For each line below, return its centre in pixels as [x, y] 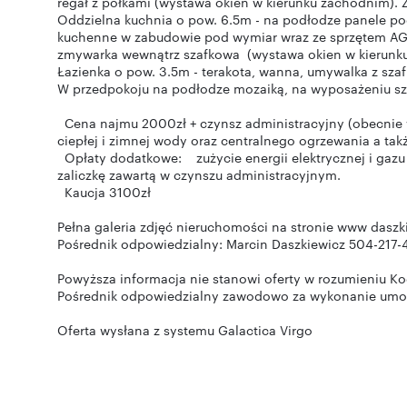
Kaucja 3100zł [117, 192]
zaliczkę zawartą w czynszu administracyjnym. [201, 174]
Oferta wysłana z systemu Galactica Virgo [185, 330]
